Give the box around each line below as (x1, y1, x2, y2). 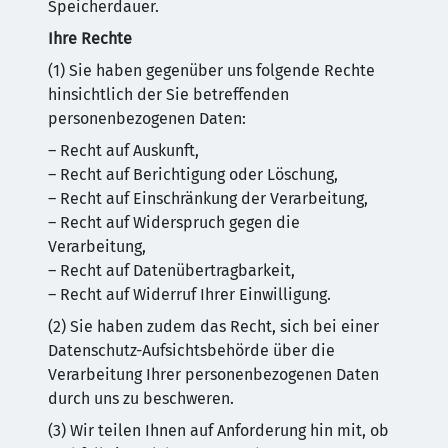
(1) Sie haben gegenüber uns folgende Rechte (48, 61, 375, 80)
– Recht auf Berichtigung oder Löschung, (48, 165, 338, 184)
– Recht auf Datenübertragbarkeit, (48, 261, 295, 280)
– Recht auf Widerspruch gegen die (48, 213, 300, 232)
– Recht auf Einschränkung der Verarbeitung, (48, 189, 368, 208)
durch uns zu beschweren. (48, 389, 234, 408)
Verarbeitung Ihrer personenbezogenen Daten (48, 365, 379, 384)
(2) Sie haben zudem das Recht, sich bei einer (48, 317, 379, 336)
